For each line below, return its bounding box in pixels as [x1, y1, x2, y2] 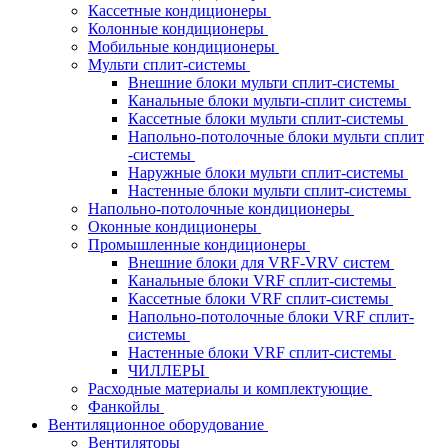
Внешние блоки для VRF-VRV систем [128, 254, 394, 271]
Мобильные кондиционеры [88, 38, 279, 55]
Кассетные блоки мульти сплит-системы [128, 110, 408, 127]
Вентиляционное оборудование [48, 416, 268, 433]
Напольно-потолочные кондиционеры [88, 200, 354, 217]
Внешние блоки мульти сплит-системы [128, 74, 399, 91]
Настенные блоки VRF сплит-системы [128, 344, 396, 361]
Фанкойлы [88, 398, 164, 415]
